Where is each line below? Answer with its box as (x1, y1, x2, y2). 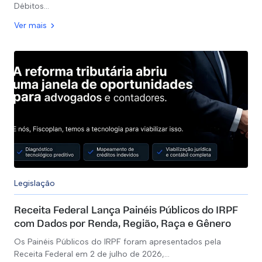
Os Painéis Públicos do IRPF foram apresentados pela (14, 237, 221, 247)
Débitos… (14, 1, 49, 11)
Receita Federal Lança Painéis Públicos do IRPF (14, 205, 238, 216)
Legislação (14, 178, 55, 188)
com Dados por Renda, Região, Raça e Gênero (14, 219, 231, 230)
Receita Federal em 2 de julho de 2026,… (14, 249, 170, 259)
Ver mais (14, 20, 47, 30)
